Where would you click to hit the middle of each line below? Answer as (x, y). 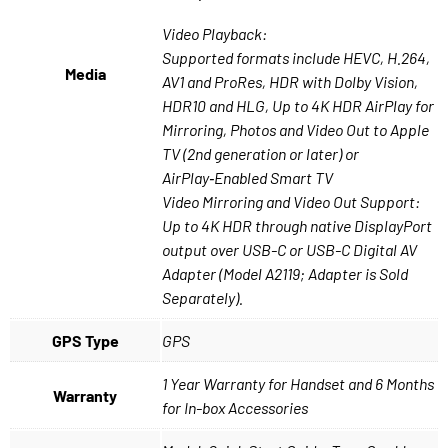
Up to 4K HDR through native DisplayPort (297, 226)
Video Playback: (214, 34)
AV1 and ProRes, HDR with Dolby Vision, (290, 82)
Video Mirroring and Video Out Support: (291, 202)
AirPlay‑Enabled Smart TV (247, 178)
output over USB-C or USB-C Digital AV (289, 250)
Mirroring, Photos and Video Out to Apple (295, 130)
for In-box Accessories (235, 408)
